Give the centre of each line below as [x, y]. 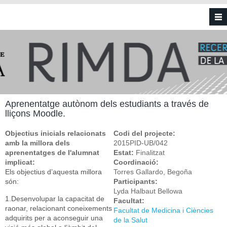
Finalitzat [150, 153]
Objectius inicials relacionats [55, 133]
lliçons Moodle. [35, 113]
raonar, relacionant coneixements [59, 208]
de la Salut [130, 220]
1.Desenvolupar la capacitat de [55, 199]
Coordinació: [137, 162]
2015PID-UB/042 [141, 143]
